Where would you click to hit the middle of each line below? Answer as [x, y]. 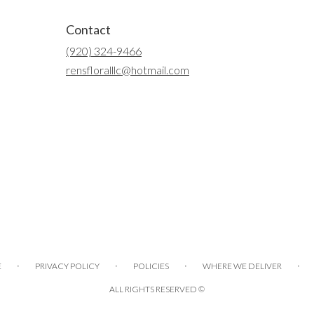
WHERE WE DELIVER [242, 266]
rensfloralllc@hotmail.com [128, 69]
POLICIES [151, 266]
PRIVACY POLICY [67, 266]
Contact [88, 29]
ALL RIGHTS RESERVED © [157, 289]
